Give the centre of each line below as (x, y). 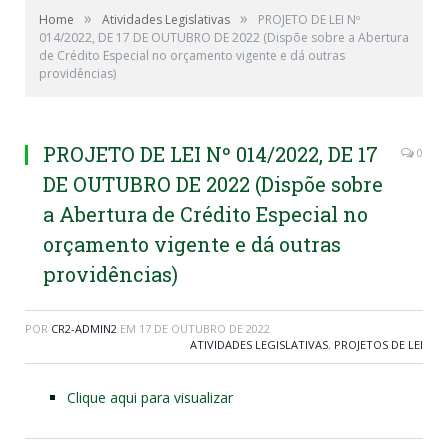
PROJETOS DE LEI (378, 344)
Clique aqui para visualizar (150, 397)
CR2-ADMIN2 (84, 328)
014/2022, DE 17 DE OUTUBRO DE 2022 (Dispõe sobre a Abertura (224, 37)
